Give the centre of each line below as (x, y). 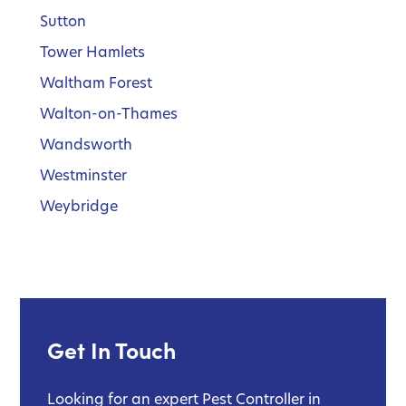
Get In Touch (111, 349)
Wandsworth (86, 144)
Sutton (63, 21)
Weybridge (79, 206)
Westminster (83, 175)
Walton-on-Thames (109, 113)
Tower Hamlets (92, 52)
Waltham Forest (96, 82)
